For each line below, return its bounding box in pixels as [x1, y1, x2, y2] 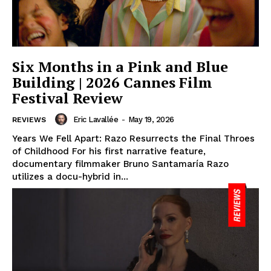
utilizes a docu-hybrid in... [12, 171, 128, 183]
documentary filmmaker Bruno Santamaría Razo [12, 158, 229, 170]
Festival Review [12, 88, 123, 108]
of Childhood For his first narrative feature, [12, 146, 206, 157]
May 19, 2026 [128, 114, 174, 124]
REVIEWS [12, 116, 46, 125]
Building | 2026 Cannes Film [12, 73, 212, 93]
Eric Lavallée [73, 114, 118, 124]
